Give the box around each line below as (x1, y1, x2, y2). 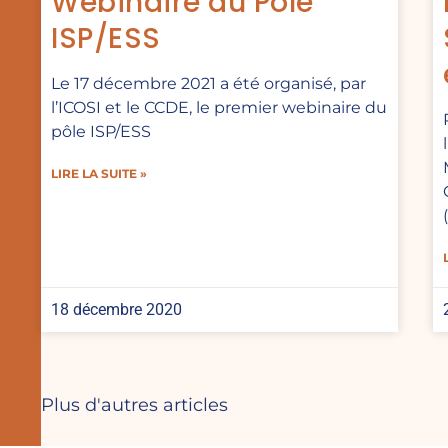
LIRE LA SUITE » (51, 166, 147, 182)
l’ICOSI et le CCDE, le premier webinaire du (51, 98, 387, 118)
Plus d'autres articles (41, 394, 228, 417)
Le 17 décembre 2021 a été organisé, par (51, 74, 366, 94)
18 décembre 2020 (51, 300, 182, 320)
